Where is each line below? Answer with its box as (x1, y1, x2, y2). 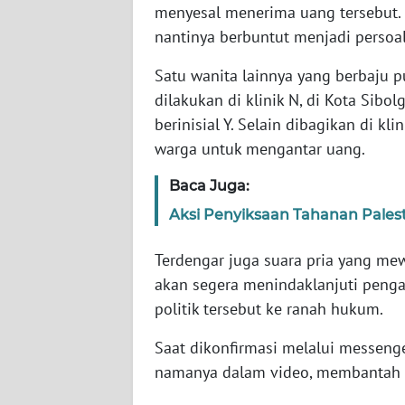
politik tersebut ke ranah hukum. (155, 297, 383, 319)
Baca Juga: (169, 176, 250, 194)
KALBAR (36, 294, 80, 310)
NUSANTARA (36, 26, 102, 42)
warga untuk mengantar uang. (155, 137, 365, 159)
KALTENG (36, 361, 87, 377)
